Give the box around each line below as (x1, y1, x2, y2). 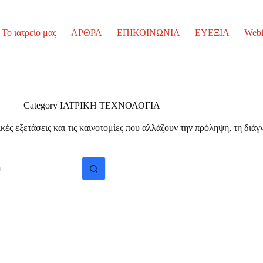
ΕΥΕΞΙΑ (194, 27, 230, 38)
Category (23, 100, 58, 110)
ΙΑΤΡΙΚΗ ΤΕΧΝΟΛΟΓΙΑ (58, 100, 161, 110)
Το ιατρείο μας (1, 27, 56, 38)
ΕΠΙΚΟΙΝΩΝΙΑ (116, 27, 180, 38)
